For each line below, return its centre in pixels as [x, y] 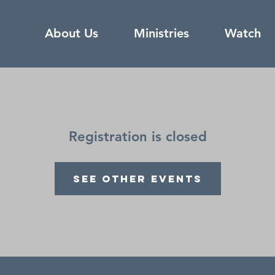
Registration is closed [137, 137]
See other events [137, 178]
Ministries [161, 33]
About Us [72, 33]
